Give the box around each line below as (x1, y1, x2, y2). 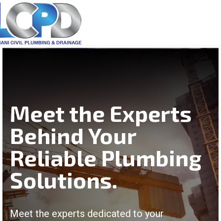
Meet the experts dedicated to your (10, 207, 164, 220)
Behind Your (10, 121, 136, 148)
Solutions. (10, 166, 118, 193)
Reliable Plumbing (10, 144, 202, 171)
